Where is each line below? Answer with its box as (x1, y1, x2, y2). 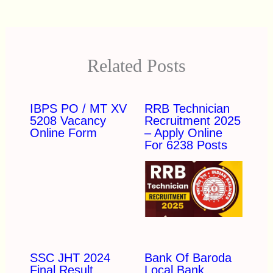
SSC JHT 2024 (29, 251, 110, 265)
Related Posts (87, 55, 186, 76)
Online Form (29, 126, 97, 140)
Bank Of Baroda (144, 251, 232, 265)
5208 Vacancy (29, 114, 106, 128)
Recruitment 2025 (144, 114, 241, 128)
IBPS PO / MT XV (29, 102, 127, 116)
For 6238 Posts (144, 138, 227, 152)
